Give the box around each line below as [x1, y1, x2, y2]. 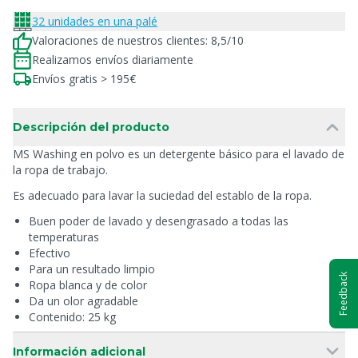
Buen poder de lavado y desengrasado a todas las [29, 213, 288, 229]
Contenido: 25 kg [29, 309, 116, 324]
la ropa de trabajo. [13, 162, 108, 177]
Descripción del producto [13, 120, 169, 134]
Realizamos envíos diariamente [32, 52, 193, 67]
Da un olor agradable [29, 293, 138, 308]
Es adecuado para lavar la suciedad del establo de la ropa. [13, 188, 312, 203]
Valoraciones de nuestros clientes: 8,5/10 [32, 33, 244, 48]
